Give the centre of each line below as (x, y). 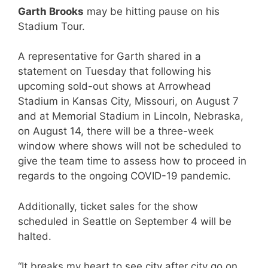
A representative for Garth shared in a (109, 57)
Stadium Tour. (53, 26)
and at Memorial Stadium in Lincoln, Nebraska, (131, 116)
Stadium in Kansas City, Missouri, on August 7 (128, 101)
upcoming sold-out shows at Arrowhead (115, 86)
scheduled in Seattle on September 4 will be (125, 221)
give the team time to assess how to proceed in (132, 161)
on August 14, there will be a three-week (116, 131)
